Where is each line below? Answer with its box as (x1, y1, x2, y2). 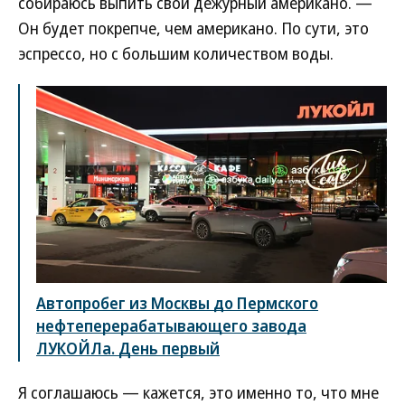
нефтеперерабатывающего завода (36, 315, 306, 337)
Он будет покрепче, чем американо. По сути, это (18, 17, 369, 39)
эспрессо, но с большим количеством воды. (18, 42, 334, 64)
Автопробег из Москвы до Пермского (36, 292, 318, 315)
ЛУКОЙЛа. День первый (36, 337, 220, 360)
